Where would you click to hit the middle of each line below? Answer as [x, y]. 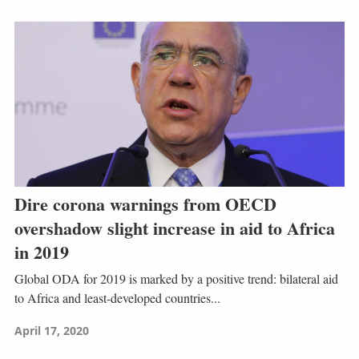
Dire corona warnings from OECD [145, 204]
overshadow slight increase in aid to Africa [174, 228]
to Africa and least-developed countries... [117, 298]
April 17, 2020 [51, 331]
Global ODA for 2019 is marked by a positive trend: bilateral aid [176, 279]
